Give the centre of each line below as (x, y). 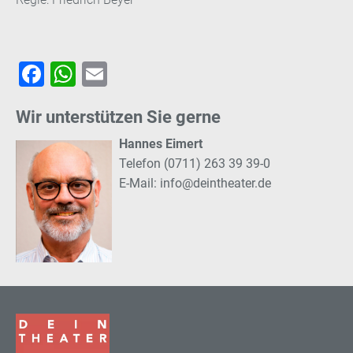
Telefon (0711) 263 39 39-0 (194, 163)
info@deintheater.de (215, 183)
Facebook (98, 74)
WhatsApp (133, 74)
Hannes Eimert (160, 143)
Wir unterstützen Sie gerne (118, 117)
